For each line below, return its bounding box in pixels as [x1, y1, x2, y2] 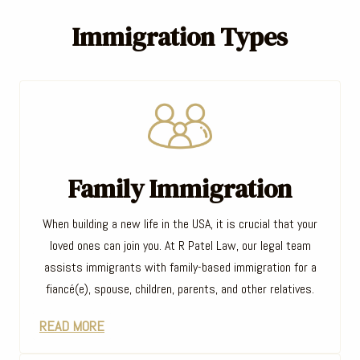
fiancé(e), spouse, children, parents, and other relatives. [46, 280, 314, 297]
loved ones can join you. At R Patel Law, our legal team [49, 236, 311, 254]
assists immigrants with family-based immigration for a [43, 258, 317, 276]
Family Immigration [68, 170, 292, 207]
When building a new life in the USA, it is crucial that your [43, 215, 317, 232]
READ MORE [39, 316, 104, 335]
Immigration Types [72, 18, 288, 55]
